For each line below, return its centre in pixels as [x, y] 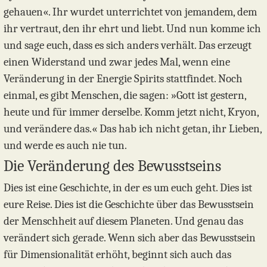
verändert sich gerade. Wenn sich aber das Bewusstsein [130, 238]
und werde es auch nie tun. [65, 146]
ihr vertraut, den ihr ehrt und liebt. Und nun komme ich [132, 29]
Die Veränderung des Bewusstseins [112, 166]
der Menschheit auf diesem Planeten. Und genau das [123, 221]
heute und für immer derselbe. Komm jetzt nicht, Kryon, [131, 112]
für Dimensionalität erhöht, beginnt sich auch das [117, 255]
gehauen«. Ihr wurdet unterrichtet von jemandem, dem [130, 12]
